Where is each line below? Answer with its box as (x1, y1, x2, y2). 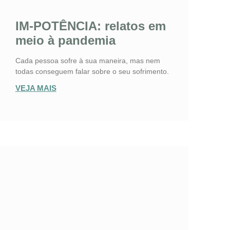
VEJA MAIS (15, 84, 56, 93)
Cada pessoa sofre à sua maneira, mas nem (15, 56, 160, 65)
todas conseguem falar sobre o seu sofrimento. (15, 67, 169, 76)
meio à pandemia (15, 33, 116, 48)
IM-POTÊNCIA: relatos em (15, 19, 166, 33)
